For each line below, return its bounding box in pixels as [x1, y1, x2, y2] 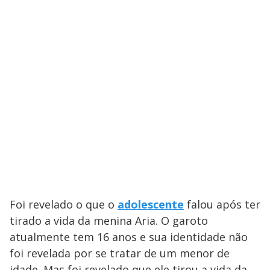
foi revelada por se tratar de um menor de [10, 245, 230, 260]
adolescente [118, 196, 184, 212]
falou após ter [184, 196, 260, 212]
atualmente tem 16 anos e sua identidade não [10, 229, 248, 244]
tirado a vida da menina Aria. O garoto [10, 213, 208, 228]
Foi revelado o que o [10, 196, 118, 212]
